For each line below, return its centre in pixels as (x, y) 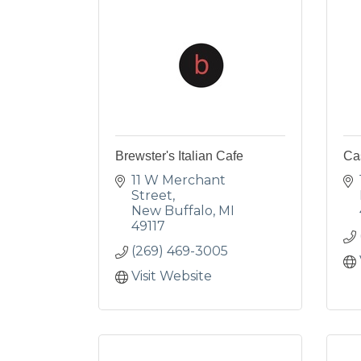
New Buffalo (172, 211)
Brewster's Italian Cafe (179, 156)
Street (152, 195)
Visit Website (172, 276)
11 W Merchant (178, 180)
